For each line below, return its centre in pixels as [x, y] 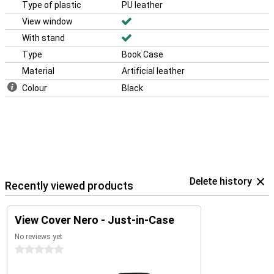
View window [47, 21]
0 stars [29, 250]
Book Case [143, 54]
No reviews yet [39, 237]
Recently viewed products [69, 186]
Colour [35, 88]
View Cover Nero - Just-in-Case [94, 220]
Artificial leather [153, 71]
